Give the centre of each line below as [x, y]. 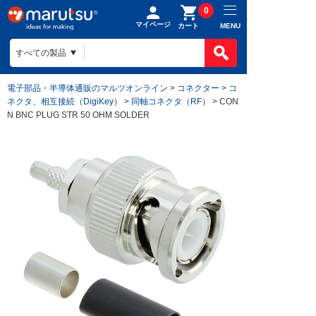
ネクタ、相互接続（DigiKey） [65, 101]
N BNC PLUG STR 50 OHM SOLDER [78, 115]
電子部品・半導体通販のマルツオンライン [87, 88]
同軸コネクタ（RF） [171, 101]
